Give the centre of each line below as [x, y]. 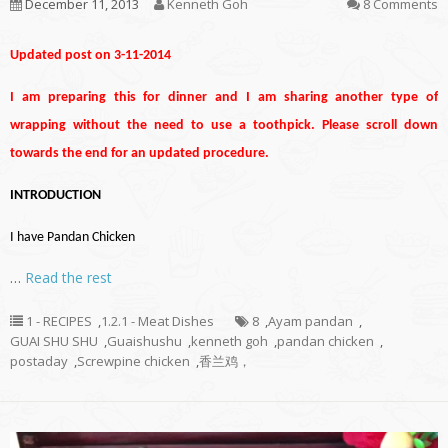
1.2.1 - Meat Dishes [157, 321]
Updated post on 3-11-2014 [90, 56]
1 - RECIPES [59, 321]
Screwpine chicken [133, 361]
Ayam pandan [310, 321]
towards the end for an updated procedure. [139, 154]
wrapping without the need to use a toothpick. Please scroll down [224, 126]
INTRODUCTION [55, 196]
